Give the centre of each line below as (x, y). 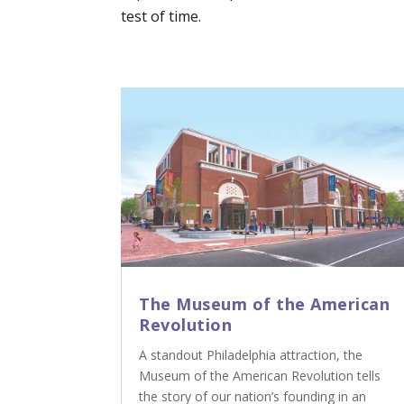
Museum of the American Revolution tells (260, 376)
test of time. (161, 17)
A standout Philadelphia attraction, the (251, 355)
